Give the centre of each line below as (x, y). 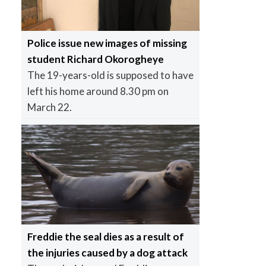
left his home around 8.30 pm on (98, 91)
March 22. (49, 107)
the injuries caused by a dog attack (107, 253)
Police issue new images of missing (107, 43)
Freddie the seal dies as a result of (105, 237)
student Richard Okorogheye (95, 59)
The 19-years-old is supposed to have (110, 75)
